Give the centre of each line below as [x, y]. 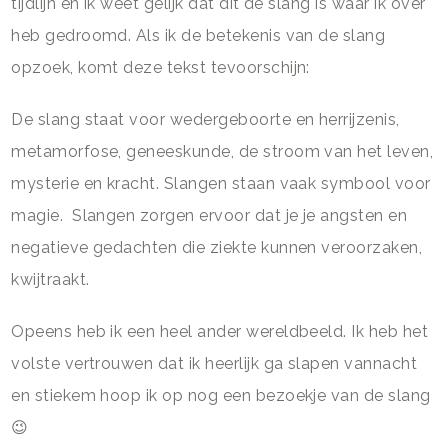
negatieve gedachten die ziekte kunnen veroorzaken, [217, 247]
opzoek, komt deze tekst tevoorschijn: [160, 67]
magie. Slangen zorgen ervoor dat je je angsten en [209, 215]
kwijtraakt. [50, 279]
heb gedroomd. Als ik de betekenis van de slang [198, 35]
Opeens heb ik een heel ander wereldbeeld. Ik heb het [220, 331]
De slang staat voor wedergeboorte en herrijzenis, [205, 119]
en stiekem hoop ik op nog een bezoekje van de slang [221, 395]
